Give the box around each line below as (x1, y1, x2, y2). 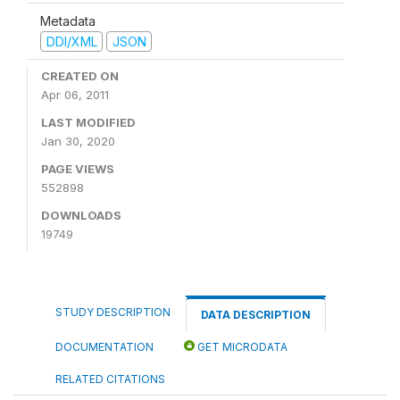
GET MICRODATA (195, 340, 287, 354)
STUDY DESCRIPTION (55, 305, 171, 319)
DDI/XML (46, 33, 97, 49)
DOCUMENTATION (55, 340, 154, 354)
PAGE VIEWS (41, 162, 114, 176)
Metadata (40, 12, 96, 29)
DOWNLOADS (41, 208, 121, 222)
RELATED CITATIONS (55, 372, 165, 386)
